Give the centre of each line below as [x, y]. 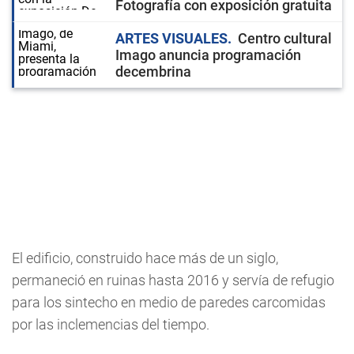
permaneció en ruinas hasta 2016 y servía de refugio [173, 280]
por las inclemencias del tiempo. [111, 324]
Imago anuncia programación [208, 55]
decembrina [153, 72]
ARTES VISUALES [171, 38]
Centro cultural [285, 38]
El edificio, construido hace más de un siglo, [145, 258]
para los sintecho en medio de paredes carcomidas [169, 302]
